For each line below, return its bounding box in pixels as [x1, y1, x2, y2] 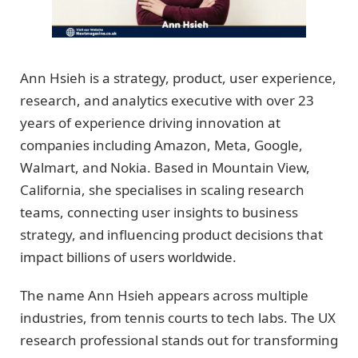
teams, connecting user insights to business [20, 202, 298, 221]
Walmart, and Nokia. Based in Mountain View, [20, 157, 310, 177]
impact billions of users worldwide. [20, 247, 237, 266]
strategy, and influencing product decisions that [20, 225, 323, 244]
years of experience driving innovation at [20, 113, 280, 132]
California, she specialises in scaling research [20, 180, 304, 199]
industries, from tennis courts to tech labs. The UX [20, 308, 336, 328]
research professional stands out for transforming [20, 331, 338, 350]
